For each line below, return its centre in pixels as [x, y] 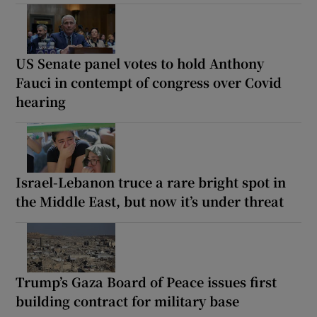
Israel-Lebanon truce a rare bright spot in [151, 182]
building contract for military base [128, 301]
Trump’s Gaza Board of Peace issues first [146, 282]
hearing [41, 102]
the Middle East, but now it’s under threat [150, 201]
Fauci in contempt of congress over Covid [149, 82]
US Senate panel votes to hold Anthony [140, 63]
